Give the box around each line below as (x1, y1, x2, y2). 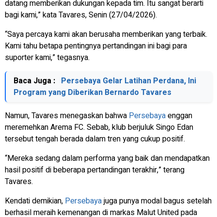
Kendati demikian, (5, 195, 65, 207)
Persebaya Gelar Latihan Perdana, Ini (61, 75, 196, 87)
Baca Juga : (14, 75, 57, 87)
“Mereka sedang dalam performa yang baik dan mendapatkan (5, 152, 210, 164)
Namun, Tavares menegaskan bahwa (5, 109, 129, 122)
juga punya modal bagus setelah (102, 195, 212, 207)
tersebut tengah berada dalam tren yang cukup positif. (5, 133, 185, 145)
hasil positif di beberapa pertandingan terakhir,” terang (5, 164, 185, 176)
